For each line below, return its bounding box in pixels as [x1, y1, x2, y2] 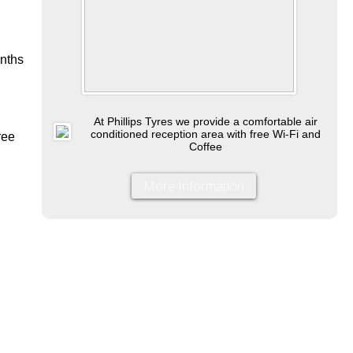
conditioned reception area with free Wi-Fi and [91, 127, 321, 140]
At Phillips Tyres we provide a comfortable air [94, 114, 318, 128]
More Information [143, 176, 245, 195]
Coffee [189, 139, 223, 153]
